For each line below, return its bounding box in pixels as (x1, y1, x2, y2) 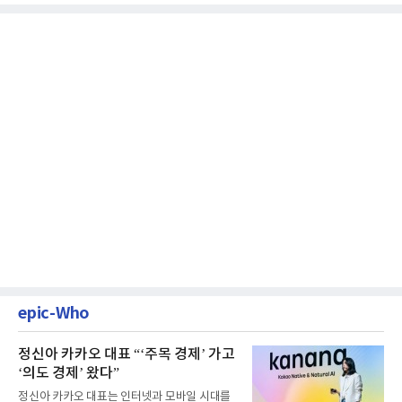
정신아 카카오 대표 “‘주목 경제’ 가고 (18, 345, 235, 363)
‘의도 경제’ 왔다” (18, 364, 119, 381)
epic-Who (18, 302, 90, 323)
